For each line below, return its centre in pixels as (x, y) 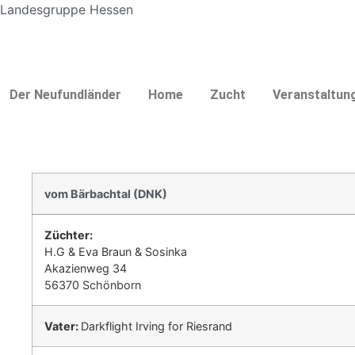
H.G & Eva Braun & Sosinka (116, 252)
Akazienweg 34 (86, 269)
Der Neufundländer (65, 95)
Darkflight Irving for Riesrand (157, 326)
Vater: (63, 326)
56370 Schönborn (93, 285)
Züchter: (69, 235)
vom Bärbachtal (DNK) (106, 194)
